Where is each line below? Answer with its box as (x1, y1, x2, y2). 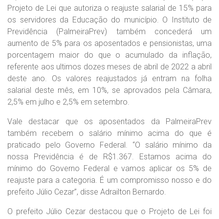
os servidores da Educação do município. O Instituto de (7, 15, 212, 24)
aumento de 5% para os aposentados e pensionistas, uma (7, 38, 212, 48)
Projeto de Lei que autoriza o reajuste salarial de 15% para (7, 3, 212, 13)
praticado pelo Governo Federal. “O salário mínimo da (7, 140, 212, 150)
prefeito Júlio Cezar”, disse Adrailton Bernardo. (7, 187, 166, 197)
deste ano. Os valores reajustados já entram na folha (7, 73, 212, 83)
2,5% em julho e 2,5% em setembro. (7, 97, 130, 107)
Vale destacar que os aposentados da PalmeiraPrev (7, 116, 212, 126)
